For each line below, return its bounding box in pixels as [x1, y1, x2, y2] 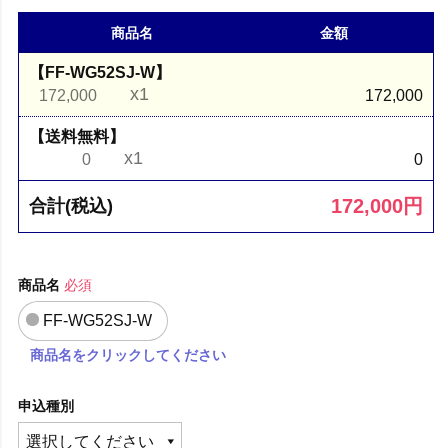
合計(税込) [29, 195, 114, 216]
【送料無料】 [29, 127, 126, 145]
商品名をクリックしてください [30, 346, 227, 363]
